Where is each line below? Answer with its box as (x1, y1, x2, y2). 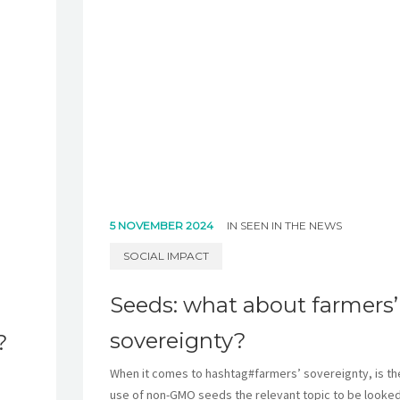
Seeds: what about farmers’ (109, 292, 398, 319)
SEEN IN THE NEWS (239, 219, 342, 233)
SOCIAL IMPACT (122, 249, 209, 263)
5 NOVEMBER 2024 (109, 219, 216, 233)
